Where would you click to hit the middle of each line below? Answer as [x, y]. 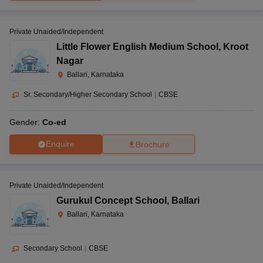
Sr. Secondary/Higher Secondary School [88, 94]
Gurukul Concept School [112, 200]
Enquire [60, 144]
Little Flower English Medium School [137, 46]
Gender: [26, 122]
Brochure [153, 144]
